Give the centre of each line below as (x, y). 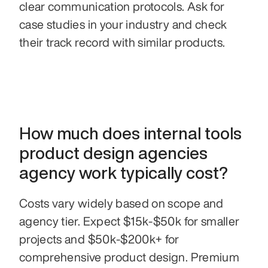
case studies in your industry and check (123, 24)
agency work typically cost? (124, 172)
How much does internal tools (130, 133)
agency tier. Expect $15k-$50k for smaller (130, 221)
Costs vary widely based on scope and (121, 203)
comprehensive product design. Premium (129, 257)
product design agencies (113, 153)
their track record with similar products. (122, 42)
